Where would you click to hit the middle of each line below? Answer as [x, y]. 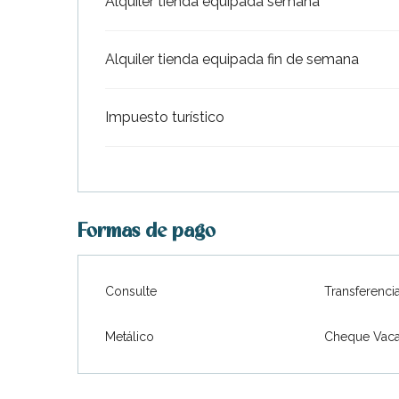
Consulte [131, 291]
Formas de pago [147, 232]
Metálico [130, 336]
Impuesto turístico [165, 117]
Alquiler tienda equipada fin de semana [232, 59]
